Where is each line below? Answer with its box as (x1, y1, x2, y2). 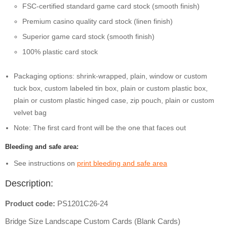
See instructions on (14, 159, 77, 167)
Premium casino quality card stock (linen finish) (22, 17, 173, 25)
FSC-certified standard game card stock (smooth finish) (22, 2, 200, 10)
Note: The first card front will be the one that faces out (14, 124, 186, 132)
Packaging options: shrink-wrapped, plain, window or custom (14, 72, 207, 80)
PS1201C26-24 (57, 199, 108, 208)
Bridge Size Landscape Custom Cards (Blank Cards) (5, 217, 180, 225)
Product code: (5, 199, 57, 208)
